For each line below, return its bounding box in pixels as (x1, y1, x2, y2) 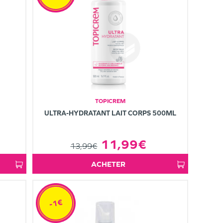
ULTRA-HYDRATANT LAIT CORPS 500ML (44, 109, 176, 117)
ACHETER (96, 159, 125, 168)
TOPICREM (95, 98, 125, 105)
